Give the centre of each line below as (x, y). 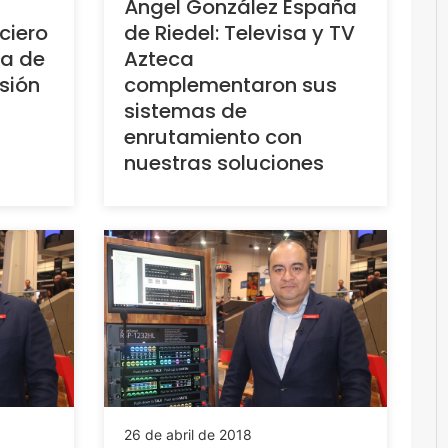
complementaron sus (230, 84)
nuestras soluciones (223, 162)
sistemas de (185, 110)
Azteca (158, 58)
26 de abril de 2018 (187, 435)
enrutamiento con (212, 136)
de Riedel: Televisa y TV (239, 32)
